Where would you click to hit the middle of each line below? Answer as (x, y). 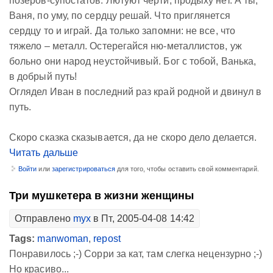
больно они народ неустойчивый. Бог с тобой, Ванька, (133, 61)
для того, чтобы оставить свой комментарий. (187, 168)
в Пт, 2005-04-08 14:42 (143, 218)
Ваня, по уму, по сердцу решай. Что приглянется (120, 15)
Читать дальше (44, 152)
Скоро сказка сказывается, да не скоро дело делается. (133, 137)
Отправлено (44, 218)
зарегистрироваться (83, 168)
